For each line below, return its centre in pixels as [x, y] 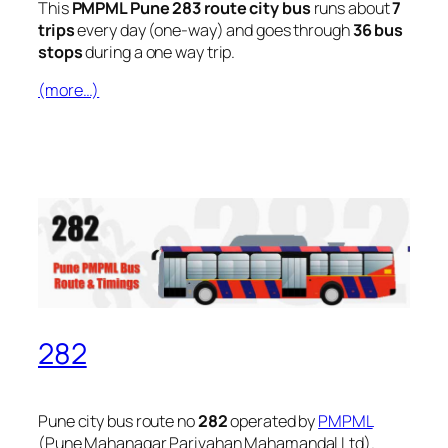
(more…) [69, 90]
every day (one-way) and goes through [213, 29]
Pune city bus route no [118, 420]
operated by [273, 420]
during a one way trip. [159, 51]
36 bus [378, 29]
